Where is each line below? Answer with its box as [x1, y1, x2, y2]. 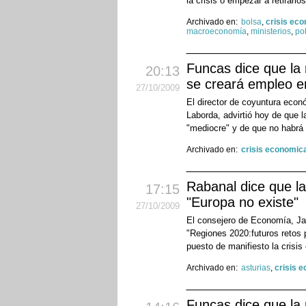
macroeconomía [186, 27, 247, 37]
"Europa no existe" [186, 195, 298, 210]
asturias [241, 263, 270, 273]
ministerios [251, 27, 291, 37]
